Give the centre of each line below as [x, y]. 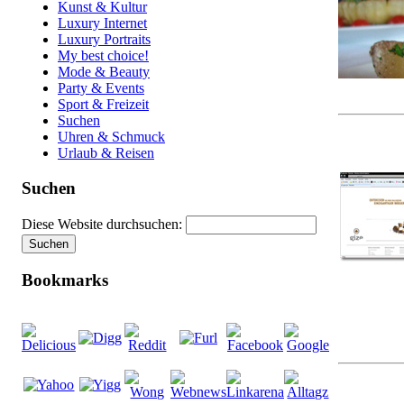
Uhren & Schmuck [111, 137]
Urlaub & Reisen [106, 153]
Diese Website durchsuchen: [104, 224]
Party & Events [101, 88]
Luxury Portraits [104, 40]
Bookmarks [65, 280]
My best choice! [103, 56]
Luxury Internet [102, 23]
